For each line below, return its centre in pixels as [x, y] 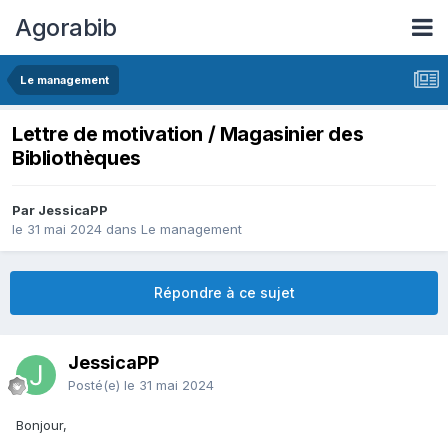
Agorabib [65, 27]
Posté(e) [96, 385]
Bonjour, [43, 425]
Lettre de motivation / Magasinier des [188, 134]
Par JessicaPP [60, 210]
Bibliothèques [76, 158]
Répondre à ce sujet [224, 293]
